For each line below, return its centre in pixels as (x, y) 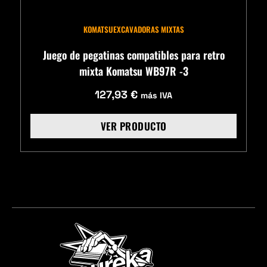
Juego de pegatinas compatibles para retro (133, 55)
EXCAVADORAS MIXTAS (148, 29)
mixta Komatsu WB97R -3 (133, 71)
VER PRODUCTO (133, 126)
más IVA (156, 96)
